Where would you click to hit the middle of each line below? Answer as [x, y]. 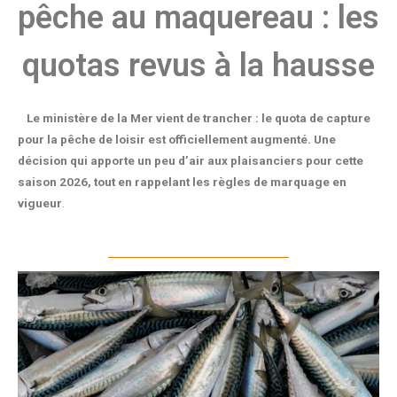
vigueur [40, 203]
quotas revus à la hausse [198, 66]
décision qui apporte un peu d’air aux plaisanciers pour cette [191, 161]
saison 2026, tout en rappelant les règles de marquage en [182, 182]
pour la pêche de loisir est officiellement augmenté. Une [177, 140]
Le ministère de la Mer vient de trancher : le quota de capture [198, 118]
